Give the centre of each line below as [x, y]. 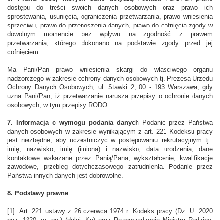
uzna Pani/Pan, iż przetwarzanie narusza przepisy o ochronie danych [110, 96]
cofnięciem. [24, 52]
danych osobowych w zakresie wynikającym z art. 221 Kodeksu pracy [110, 132]
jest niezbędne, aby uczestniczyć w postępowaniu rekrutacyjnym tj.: [110, 140]
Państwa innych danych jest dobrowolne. [65, 176]
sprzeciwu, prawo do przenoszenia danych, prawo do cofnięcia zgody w [110, 26]
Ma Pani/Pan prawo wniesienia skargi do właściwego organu [110, 70]
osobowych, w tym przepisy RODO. [58, 105]
